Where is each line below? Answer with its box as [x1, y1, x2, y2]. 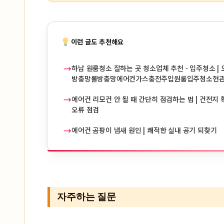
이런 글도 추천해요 [70, 36, 124, 46]
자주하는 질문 [57, 189, 116, 204]
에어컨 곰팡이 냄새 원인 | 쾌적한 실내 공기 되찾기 [71, 125, 217, 135]
